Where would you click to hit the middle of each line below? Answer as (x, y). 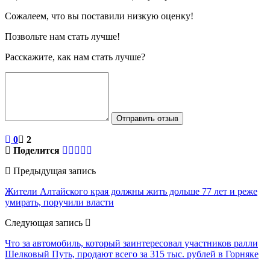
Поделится (36, 150)
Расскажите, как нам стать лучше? (75, 57)
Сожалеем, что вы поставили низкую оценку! (99, 16)
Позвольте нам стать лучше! (62, 36)
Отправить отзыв (147, 118)
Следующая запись (45, 222)
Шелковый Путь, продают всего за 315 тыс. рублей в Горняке (132, 254)
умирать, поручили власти (59, 202)
